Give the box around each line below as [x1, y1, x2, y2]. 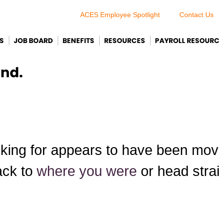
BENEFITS [63, 36, 94, 45]
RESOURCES [104, 36, 145, 45]
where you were [37, 163, 137, 179]
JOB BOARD [14, 36, 53, 45]
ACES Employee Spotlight [80, 11, 160, 19]
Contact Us [179, 11, 214, 19]
